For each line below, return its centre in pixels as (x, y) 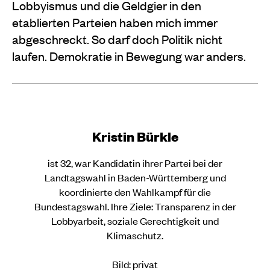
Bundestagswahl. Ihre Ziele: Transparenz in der (135, 206)
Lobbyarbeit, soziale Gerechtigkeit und (135, 220)
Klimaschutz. (135, 235)
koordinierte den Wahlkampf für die (135, 191)
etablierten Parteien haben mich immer (115, 22)
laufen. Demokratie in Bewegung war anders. (129, 55)
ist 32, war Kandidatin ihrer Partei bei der (135, 162)
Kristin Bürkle (135, 136)
